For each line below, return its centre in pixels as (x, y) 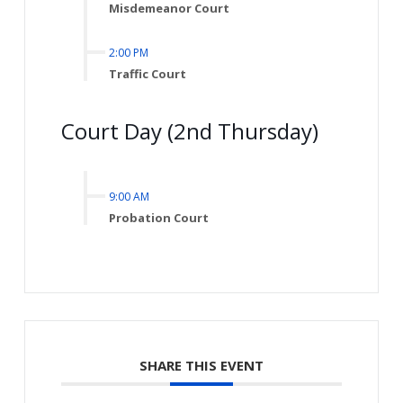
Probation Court (158, 218)
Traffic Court (147, 74)
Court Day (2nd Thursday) (189, 131)
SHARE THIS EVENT (201, 366)
